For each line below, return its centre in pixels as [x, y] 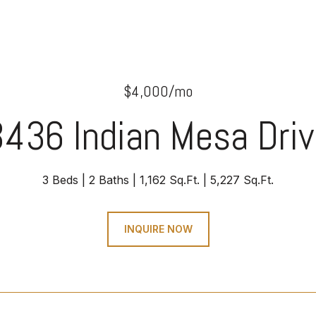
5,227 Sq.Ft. [242, 180]
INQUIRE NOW [158, 229]
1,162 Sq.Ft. [170, 180]
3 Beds [60, 180]
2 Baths [109, 180]
